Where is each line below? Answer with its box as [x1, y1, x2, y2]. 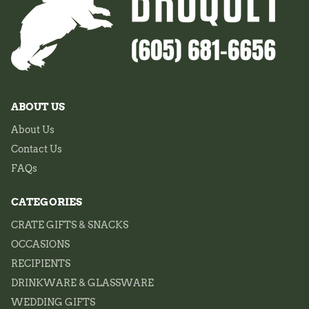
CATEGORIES [11, 196, 82, 208]
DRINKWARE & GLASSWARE [11, 277, 154, 288]
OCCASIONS [11, 239, 70, 250]
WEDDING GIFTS [11, 297, 95, 308]
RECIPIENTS [11, 258, 70, 269]
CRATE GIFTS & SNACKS [11, 219, 128, 230]
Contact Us [11, 143, 62, 154]
